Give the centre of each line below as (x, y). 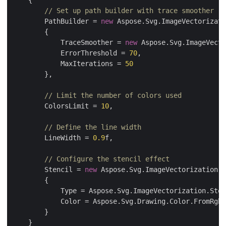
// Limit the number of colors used (113, 95)
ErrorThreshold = (71, 53)
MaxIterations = (69, 64)
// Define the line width (93, 127)
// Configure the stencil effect (107, 159)
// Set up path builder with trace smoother (129, 11)
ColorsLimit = (56, 106)
